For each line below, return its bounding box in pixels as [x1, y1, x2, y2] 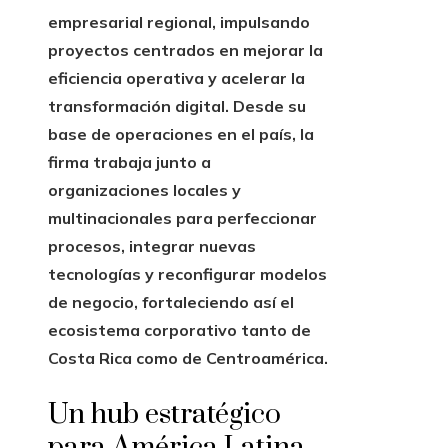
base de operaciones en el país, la [48, 124, 314, 145]
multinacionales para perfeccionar [48, 208, 317, 229]
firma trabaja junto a [48, 152, 211, 173]
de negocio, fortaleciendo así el [48, 292, 294, 313]
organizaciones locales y [48, 180, 241, 201]
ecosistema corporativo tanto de [48, 320, 311, 341]
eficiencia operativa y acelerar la [48, 68, 305, 89]
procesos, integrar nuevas [48, 236, 256, 257]
